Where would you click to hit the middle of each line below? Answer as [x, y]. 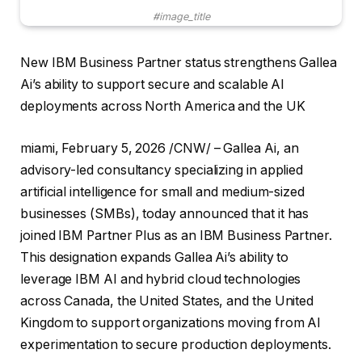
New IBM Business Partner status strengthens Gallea [179, 63]
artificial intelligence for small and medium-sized [163, 192]
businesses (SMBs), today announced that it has [165, 213]
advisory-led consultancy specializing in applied [162, 170]
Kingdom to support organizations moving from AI [171, 322]
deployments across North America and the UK [163, 107]
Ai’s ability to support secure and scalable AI [153, 85]
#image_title [181, 17]
